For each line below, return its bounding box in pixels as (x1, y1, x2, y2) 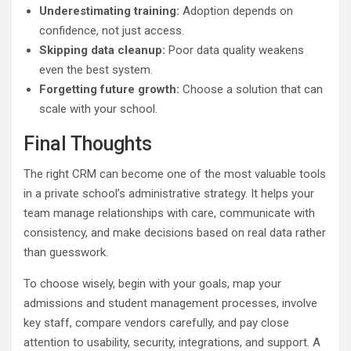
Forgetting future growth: (39, 81, 179, 96)
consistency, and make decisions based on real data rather (24, 225, 326, 240)
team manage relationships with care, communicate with (24, 205, 315, 220)
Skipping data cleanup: (39, 42, 165, 57)
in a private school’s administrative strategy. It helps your (24, 186, 314, 201)
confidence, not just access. (39, 23, 184, 38)
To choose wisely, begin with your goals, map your (24, 276, 281, 291)
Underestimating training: (39, 3, 179, 18)
